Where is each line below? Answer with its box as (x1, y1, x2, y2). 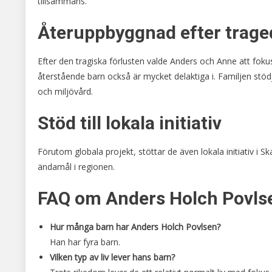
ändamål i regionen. (38, 160, 115, 172)
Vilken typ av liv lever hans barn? (50, 251, 175, 263)
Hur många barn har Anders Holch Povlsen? (50, 220, 220, 233)
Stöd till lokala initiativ (38, 112, 222, 134)
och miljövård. (38, 85, 93, 97)
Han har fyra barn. (50, 236, 120, 248)
